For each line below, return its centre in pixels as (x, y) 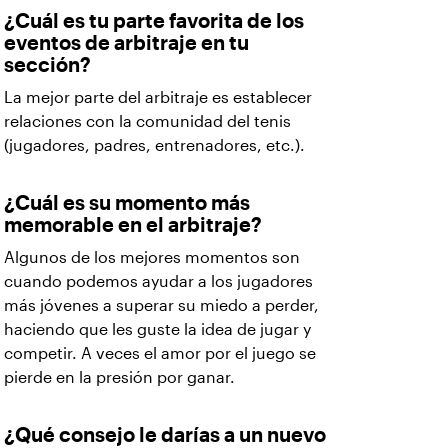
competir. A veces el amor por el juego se (160, 353)
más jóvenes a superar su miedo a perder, (161, 305)
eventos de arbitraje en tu (126, 43)
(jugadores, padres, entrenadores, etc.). (154, 145)
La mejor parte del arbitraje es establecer (158, 97)
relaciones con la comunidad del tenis (147, 121)
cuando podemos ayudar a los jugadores (158, 281)
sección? (47, 65)
